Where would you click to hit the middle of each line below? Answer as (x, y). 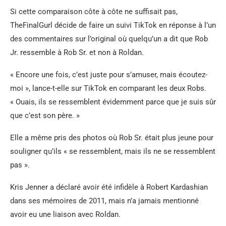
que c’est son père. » (45, 116)
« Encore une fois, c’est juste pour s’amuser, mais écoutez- (109, 75)
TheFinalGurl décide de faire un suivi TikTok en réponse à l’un (113, 25)
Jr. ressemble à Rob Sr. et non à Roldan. (77, 53)
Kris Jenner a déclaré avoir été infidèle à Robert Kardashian (109, 187)
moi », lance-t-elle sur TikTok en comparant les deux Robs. (108, 89)
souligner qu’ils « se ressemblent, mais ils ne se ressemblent (113, 152)
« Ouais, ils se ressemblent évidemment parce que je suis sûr (113, 102)
